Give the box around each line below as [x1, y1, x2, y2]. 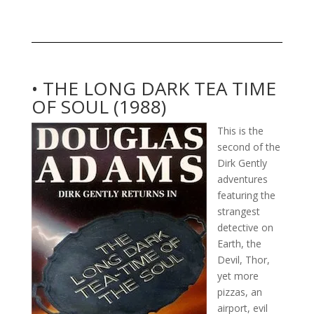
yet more [217, 268, 259, 282]
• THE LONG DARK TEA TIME [31, 75, 276, 101]
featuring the [217, 188, 275, 202]
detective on [217, 220, 273, 234]
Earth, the [217, 236, 261, 250]
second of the [217, 139, 280, 153]
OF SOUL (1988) [31, 93, 166, 119]
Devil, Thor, [217, 252, 270, 266]
